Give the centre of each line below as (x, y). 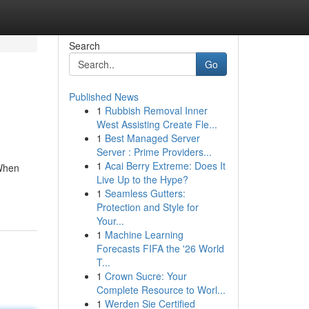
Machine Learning (144, 235)
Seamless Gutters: (145, 193)
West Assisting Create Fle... (157, 124)
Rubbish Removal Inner (156, 110)
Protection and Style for (147, 207)
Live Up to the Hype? (142, 179)
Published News (103, 97)
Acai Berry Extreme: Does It (165, 166)
